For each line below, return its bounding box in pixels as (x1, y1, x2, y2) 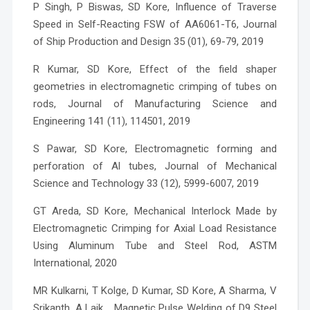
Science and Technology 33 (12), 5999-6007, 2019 (33, 176, 259, 190)
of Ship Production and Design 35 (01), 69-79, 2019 (33, 35, 264, 48)
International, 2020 (33, 256, 117, 269)
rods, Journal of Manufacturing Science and (33, 97, 277, 110)
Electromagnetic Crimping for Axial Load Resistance (33, 221, 277, 235)
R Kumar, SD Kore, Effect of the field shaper (33, 62, 277, 75)
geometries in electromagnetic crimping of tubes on (33, 80, 277, 93)
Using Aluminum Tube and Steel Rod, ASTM (33, 239, 277, 252)
